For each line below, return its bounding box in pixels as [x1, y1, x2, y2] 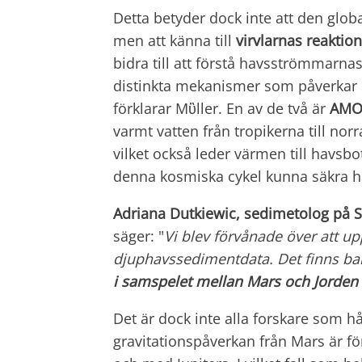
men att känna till [113, 30, 236, 50]
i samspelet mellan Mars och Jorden [113, 271, 358, 291]
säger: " [113, 225, 164, 246]
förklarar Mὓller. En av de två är [113, 98, 330, 118]
